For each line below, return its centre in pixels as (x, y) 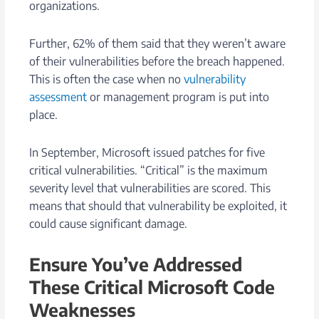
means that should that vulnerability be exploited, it (158, 205)
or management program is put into (178, 96)
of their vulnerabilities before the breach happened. (157, 61)
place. (45, 114)
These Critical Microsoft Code (152, 287)
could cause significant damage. (109, 223)
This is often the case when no (107, 79)
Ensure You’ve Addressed (136, 264)
